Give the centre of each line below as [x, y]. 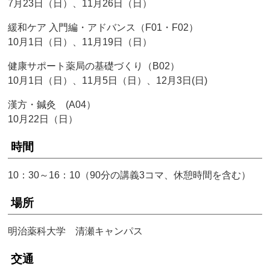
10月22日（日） [43, 119]
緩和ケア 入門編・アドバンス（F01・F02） [103, 28]
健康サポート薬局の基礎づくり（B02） [94, 66]
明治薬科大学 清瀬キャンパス [76, 231]
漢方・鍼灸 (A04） [52, 105]
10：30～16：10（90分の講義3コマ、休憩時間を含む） [130, 175]
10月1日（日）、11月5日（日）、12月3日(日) [108, 81]
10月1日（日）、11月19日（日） [80, 42]
